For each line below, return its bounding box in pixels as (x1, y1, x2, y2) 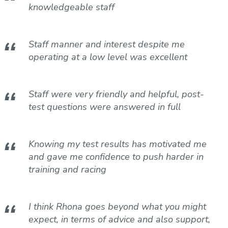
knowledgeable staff (28, 1, 115, 13)
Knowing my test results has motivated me (28, 138, 207, 150)
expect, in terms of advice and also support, (28, 213, 210, 225)
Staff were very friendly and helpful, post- (28, 88, 204, 100)
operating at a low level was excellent (28, 51, 187, 63)
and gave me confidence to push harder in (28, 151, 204, 163)
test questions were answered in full (28, 101, 181, 113)
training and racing (28, 163, 106, 176)
